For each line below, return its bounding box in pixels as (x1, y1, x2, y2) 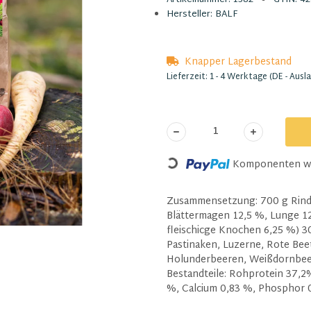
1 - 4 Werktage (210, 69, 269, 85)
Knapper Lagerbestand (185, 53, 292, 71)
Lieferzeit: (167, 69, 210, 85)
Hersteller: (167, 6, 212, 23)
